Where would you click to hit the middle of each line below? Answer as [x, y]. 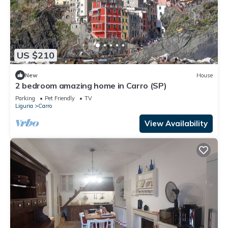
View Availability [176, 124]
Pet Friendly [60, 98]
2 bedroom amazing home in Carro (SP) [91, 86]
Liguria [24, 106]
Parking [25, 98]
